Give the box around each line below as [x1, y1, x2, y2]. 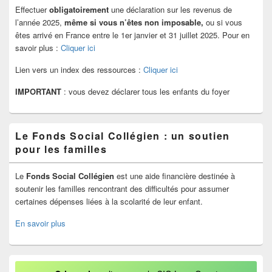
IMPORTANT [15, 86, 61, 98]
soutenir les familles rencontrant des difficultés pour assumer [15, 183, 229, 195]
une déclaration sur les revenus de [111, 4, 232, 16]
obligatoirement [49, 4, 111, 16]
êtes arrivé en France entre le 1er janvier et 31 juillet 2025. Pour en [15, 29, 250, 41]
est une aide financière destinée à [114, 170, 235, 182]
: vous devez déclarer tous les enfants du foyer [61, 86, 229, 98]
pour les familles [15, 142, 107, 157]
